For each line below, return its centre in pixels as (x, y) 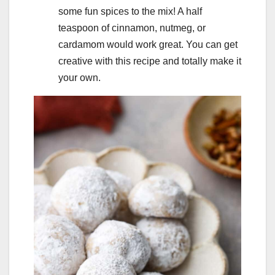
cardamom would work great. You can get (148, 45)
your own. (79, 78)
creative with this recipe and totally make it (150, 61)
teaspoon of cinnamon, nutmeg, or (132, 28)
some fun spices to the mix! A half (130, 12)
